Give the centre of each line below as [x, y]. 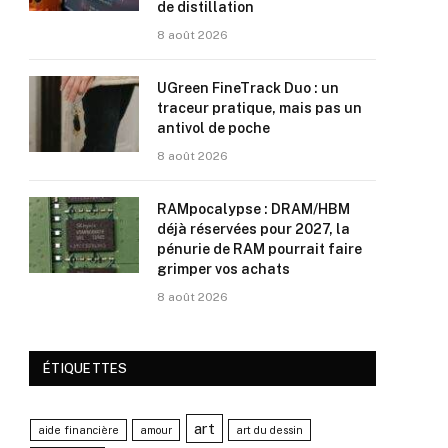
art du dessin [270, 430]
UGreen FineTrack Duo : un [248, 88]
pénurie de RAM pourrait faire [259, 249]
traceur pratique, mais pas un [259, 108]
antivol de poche [213, 128]
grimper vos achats [223, 269]
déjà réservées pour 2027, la [253, 229]
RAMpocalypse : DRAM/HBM [253, 209]
